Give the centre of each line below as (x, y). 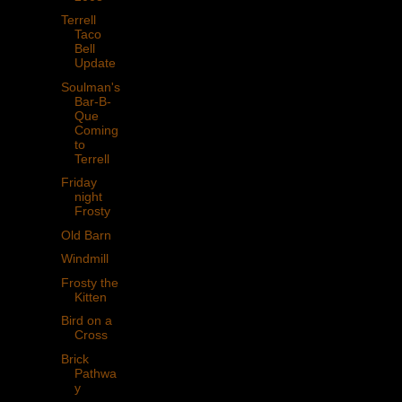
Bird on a (86, 321)
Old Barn (86, 235)
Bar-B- (92, 101)
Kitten (90, 297)
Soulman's (90, 87)
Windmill (84, 259)
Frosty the (89, 282)
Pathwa (95, 373)
